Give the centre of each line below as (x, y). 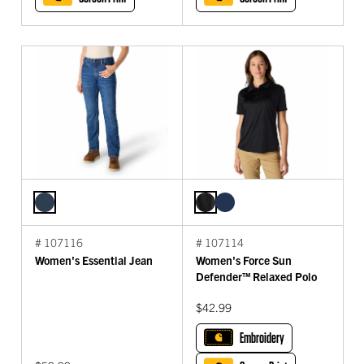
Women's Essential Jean (94, 260)
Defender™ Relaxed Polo (256, 276)
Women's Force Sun (244, 260)
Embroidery (262, 337)
